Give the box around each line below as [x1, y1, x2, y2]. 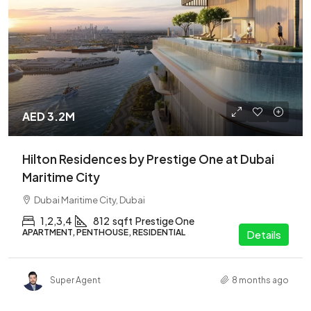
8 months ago [232, 274, 289, 285]
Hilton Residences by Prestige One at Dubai [22, 151, 274, 167]
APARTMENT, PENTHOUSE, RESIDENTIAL [22, 227, 185, 237]
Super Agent [50, 274, 101, 285]
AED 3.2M [22, 109, 75, 124]
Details [246, 228, 281, 241]
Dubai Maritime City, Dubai [34, 194, 145, 205]
